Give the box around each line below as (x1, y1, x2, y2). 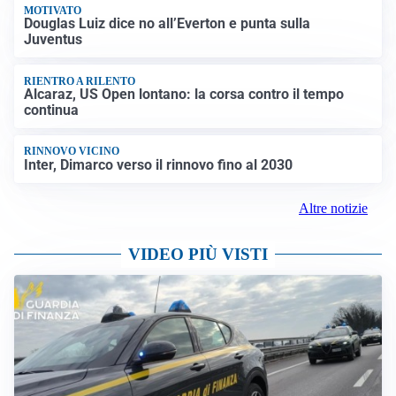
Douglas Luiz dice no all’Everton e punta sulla (24, 15, 311, 33)
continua (24, 101, 80, 118)
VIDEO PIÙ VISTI (128, 244, 268, 263)
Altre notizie (299, 200, 368, 216)
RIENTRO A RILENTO (24, 74, 136, 88)
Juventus (24, 31, 83, 49)
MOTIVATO (24, 4, 82, 17)
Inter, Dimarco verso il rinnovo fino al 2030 (24, 156, 293, 173)
